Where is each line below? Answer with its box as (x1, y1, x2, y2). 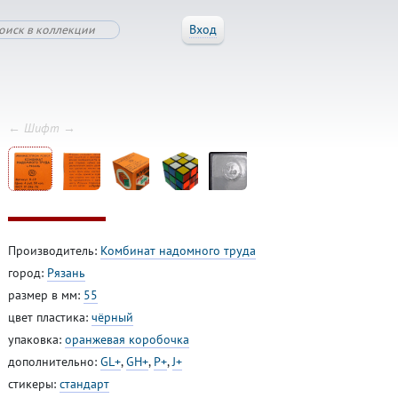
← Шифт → (7, 120, 76, 137)
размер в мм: (7, 287, 84, 304)
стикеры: (7, 376, 60, 393)
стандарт (59, 376, 109, 393)
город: (7, 265, 47, 282)
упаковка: (7, 331, 65, 348)
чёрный (91, 309, 133, 326)
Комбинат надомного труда (99, 243, 256, 259)
